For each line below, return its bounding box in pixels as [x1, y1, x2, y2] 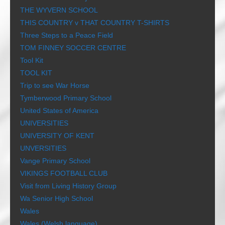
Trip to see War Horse [20, 81, 89, 89]
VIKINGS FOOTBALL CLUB [20, 169, 107, 177]
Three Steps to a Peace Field [20, 31, 113, 39]
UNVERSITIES [20, 144, 66, 152]
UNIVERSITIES [20, 119, 68, 127]
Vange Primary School [20, 157, 90, 165]
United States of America [20, 106, 98, 115]
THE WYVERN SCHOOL [20, 6, 98, 14]
